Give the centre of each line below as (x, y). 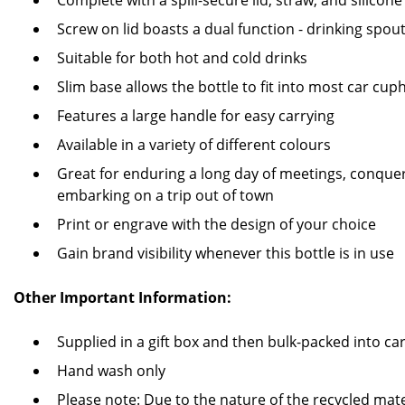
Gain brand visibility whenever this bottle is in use (226, 253)
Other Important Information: (122, 297)
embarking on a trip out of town (165, 195)
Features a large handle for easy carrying (196, 116)
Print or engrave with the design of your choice (217, 224)
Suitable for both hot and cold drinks (182, 58)
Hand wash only (111, 371)
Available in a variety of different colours (194, 145)
